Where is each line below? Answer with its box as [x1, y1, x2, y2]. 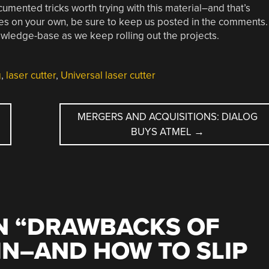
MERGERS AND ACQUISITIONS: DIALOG [77, 110, 258, 123]
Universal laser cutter [60, 68, 156, 82]
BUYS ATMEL [130, 125, 194, 138]
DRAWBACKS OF [26, 212, 220, 242]
